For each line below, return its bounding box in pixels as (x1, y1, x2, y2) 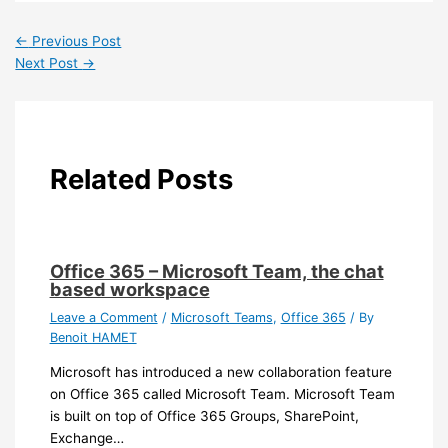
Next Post (15, 54, 83, 71)
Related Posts (49, 162, 233, 197)
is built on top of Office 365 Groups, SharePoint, (49, 408, 359, 425)
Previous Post (28, 32, 122, 49)
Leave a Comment (49, 309, 158, 325)
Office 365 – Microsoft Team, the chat (49, 260, 384, 283)
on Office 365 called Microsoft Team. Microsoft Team (49, 386, 395, 403)
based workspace (49, 278, 210, 301)
